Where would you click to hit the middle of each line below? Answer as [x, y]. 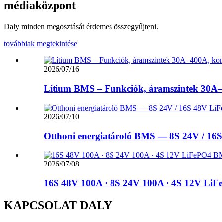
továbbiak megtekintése [41, 44]
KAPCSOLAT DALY [58, 205]
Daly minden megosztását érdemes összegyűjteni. [81, 27]
